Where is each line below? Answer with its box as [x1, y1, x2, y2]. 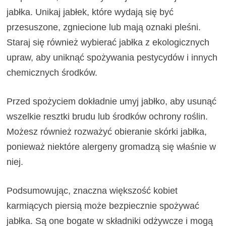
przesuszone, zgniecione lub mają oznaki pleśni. [7, 22, 201, 32]
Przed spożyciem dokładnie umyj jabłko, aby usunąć [7, 96, 217, 106]
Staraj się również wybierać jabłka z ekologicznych [7, 37, 210, 47]
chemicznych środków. [7, 67, 98, 78]
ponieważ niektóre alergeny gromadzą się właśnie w [7, 141, 216, 152]
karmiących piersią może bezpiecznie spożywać [7, 200, 200, 211]
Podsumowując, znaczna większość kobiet [7, 185, 178, 196]
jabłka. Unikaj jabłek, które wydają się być [7, 7, 174, 17]
